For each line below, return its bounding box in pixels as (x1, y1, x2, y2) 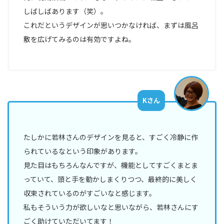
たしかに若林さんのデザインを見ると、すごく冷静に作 (23, 131, 198, 142)
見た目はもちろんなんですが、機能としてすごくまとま (23, 159, 198, 170)
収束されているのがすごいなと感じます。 (23, 187, 156, 198)
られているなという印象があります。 (23, 145, 142, 156)
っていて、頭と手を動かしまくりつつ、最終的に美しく (23, 173, 197, 184)
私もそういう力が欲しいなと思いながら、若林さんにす (23, 201, 199, 212)
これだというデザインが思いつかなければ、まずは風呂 (23, 20, 199, 30)
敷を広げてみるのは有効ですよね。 (23, 34, 136, 44)
